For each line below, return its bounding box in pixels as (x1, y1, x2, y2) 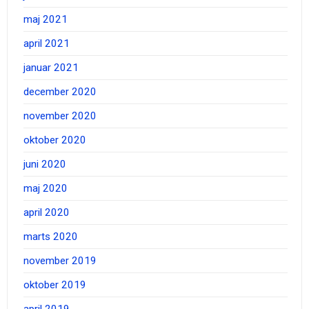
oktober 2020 (23, 134, 86, 147)
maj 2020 (23, 182, 68, 195)
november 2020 (23, 110, 97, 123)
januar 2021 (23, 61, 79, 74)
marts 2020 (23, 230, 78, 243)
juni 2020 (23, 158, 66, 171)
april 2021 (23, 37, 70, 50)
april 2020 (23, 206, 70, 219)
